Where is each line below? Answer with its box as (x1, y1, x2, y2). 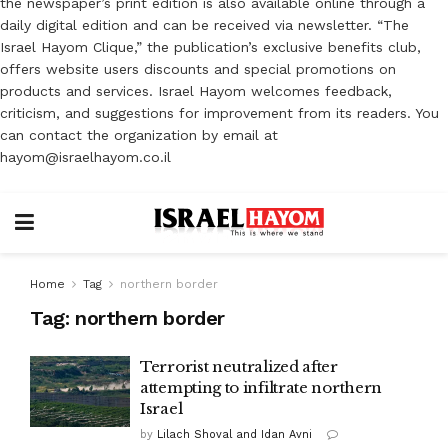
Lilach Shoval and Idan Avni (157, 427, 312, 441)
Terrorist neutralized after (140, 356, 338, 376)
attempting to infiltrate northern (140, 377, 383, 397)
